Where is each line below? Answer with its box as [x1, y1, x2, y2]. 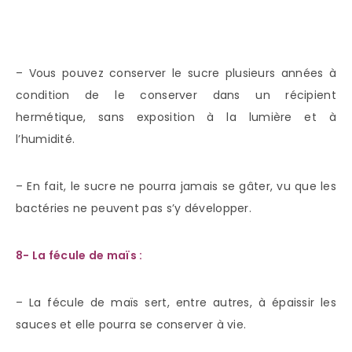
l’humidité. [16, 131, 75, 148]
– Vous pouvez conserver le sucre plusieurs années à [16, 65, 336, 82]
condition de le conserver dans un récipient [16, 87, 336, 104]
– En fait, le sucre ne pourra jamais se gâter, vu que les [16, 178, 336, 195]
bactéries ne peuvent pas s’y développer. [16, 200, 251, 217]
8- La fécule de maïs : [16, 247, 143, 264]
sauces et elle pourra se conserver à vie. [16, 317, 247, 333]
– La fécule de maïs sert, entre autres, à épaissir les [16, 295, 336, 311]
